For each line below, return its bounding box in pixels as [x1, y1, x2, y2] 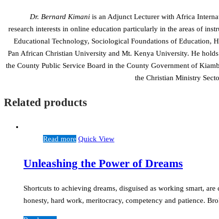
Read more [43, 135, 76, 143]
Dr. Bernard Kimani [30, 12, 90, 21]
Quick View [78, 135, 114, 143]
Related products [4, 96, 87, 109]
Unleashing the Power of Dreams [23, 157, 183, 170]
